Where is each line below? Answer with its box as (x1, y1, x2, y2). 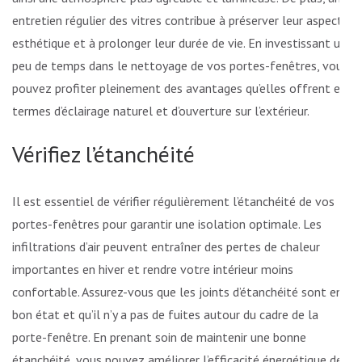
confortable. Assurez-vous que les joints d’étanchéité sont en (12, 284, 343, 301)
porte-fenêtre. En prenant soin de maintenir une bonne (12, 329, 306, 346)
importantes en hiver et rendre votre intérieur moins (12, 261, 293, 278)
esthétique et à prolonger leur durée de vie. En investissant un (12, 35, 347, 52)
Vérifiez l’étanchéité (12, 139, 195, 170)
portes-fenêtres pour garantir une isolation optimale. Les (12, 216, 322, 233)
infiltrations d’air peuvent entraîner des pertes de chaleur (12, 238, 320, 255)
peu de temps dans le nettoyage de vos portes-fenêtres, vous (12, 57, 348, 74)
